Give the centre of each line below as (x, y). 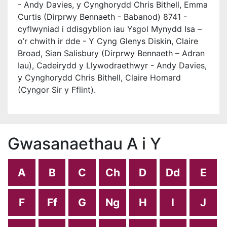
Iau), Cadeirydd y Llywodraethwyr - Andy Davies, (112, 65)
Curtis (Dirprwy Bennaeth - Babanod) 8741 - (102, 17)
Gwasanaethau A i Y (84, 144)
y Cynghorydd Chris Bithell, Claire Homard (99, 78)
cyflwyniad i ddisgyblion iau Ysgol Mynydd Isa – (110, 29)
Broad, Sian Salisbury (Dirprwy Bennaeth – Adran (111, 53)
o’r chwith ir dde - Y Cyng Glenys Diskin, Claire (108, 41)
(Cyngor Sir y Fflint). (57, 90)
